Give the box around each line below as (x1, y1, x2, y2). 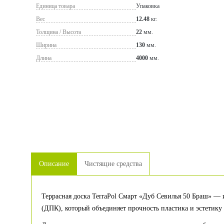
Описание (39, 160, 69, 167)
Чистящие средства (84, 160, 142, 167)
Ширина (36, 41, 56, 48)
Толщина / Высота (36, 28, 81, 35)
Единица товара (36, 2, 75, 9)
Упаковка (136, 2, 159, 9)
